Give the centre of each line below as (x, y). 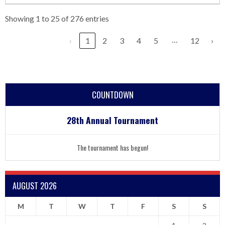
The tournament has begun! (113, 147)
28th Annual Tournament (113, 120)
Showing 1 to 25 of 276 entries (57, 18)
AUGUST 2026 (35, 186)
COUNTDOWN (113, 95)
